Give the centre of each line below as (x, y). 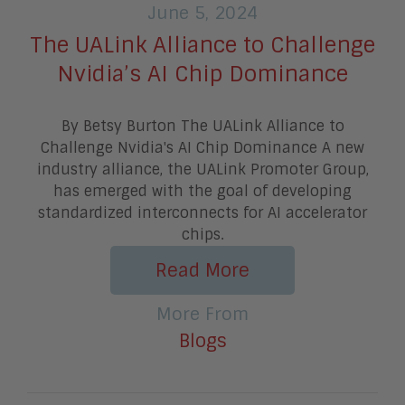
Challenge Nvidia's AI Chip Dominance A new (202, 147)
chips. (202, 234)
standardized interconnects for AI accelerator (202, 212)
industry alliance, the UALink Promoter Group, (202, 169)
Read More (202, 270)
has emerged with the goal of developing (202, 191)
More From (202, 314)
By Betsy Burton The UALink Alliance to (202, 126)
